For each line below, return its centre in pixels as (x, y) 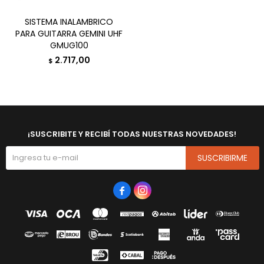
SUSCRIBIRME (222, 158)
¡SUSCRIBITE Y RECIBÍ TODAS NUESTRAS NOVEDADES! (132, 134)
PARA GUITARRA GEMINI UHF (69, 34)
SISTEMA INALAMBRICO (69, 22)
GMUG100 (69, 45)
